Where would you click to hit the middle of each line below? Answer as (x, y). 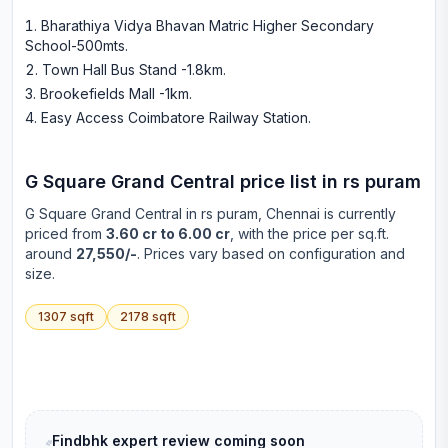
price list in (286, 181)
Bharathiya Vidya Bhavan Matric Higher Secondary (207, 25)
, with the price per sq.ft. (309, 233)
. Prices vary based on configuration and (271, 253)
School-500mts (75, 45)
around (50, 253)
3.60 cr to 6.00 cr (168, 233)
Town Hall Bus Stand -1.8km (132, 69)
